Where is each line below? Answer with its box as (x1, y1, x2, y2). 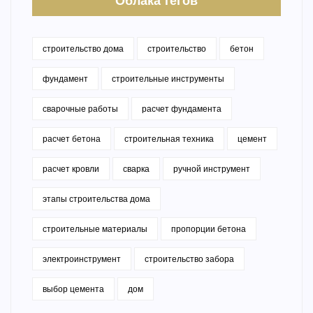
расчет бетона (43, 133, 101, 145)
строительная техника (124, 133, 214, 145)
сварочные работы (43, 103, 118, 115)
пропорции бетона (171, 223, 246, 235)
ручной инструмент (173, 163, 250, 175)
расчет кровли (43, 163, 99, 175)
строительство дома (43, 43, 124, 55)
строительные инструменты (112, 73, 224, 85)
